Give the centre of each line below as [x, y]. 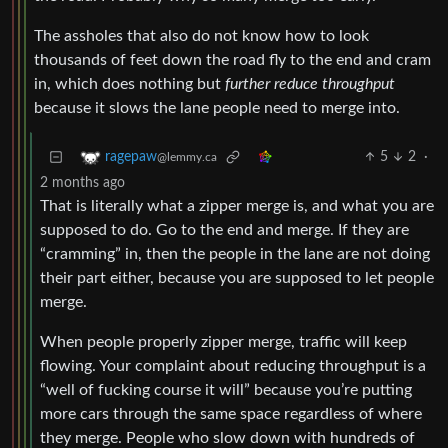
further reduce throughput [310, 84]
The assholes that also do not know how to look [201, 36]
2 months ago [82, 183]
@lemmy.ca [187, 157]
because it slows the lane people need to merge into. [217, 108]
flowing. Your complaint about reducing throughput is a [233, 366]
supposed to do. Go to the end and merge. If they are [224, 230]
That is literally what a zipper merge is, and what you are [237, 206]
